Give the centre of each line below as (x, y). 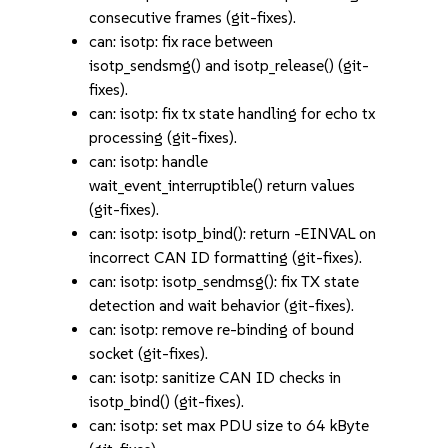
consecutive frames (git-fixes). (193, 17)
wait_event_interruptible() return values (222, 185)
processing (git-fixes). (163, 137)
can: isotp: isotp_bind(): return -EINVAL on (233, 233)
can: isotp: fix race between (181, 41)
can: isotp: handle (149, 161)
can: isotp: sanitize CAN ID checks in (215, 377)
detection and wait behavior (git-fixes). (222, 305)
